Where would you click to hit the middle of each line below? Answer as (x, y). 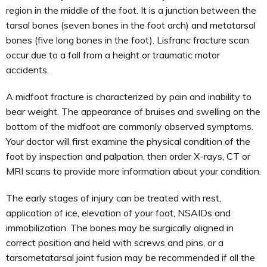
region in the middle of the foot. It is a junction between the (131, 10)
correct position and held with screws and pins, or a (115, 243)
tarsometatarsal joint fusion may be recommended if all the (131, 257)
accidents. (27, 70)
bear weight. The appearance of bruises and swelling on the (133, 111)
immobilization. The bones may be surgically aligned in (120, 228)
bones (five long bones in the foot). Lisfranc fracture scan (128, 40)
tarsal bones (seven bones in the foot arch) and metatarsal (131, 25)
